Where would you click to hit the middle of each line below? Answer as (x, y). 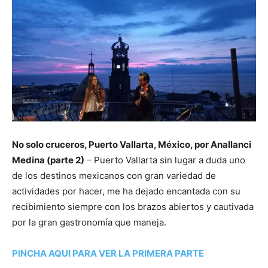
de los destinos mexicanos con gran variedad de (114, 176)
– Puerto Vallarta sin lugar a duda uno (165, 160)
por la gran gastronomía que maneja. (89, 223)
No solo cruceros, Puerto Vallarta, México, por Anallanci (132, 145)
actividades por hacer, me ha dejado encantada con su (126, 191)
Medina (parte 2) (48, 160)
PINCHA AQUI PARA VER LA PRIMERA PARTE (108, 254)
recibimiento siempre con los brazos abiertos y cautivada (133, 207)
